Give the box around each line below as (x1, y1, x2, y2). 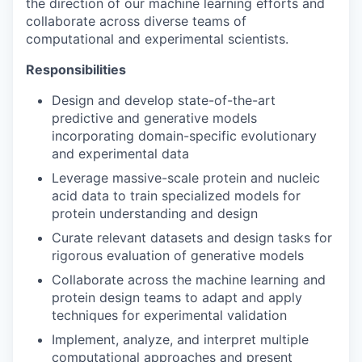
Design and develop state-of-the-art (52, 92, 276, 108)
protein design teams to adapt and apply (52, 289, 302, 305)
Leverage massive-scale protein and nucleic (52, 170, 320, 186)
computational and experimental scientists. (26, 31, 288, 47)
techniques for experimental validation (52, 307, 287, 323)
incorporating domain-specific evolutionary (52, 128, 317, 144)
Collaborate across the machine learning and (52, 271, 326, 288)
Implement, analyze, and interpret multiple (52, 331, 309, 347)
